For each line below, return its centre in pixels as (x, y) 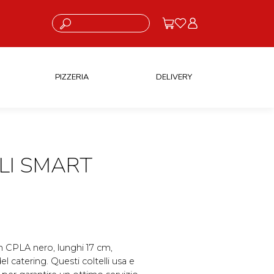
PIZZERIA (72, 77)
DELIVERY (174, 77)
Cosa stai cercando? (83, 19)
